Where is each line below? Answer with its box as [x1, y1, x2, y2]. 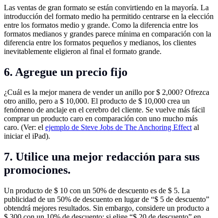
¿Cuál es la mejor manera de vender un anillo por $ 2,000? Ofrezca [4, 88, 209, 97]
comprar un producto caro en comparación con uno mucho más [4, 114, 198, 123]
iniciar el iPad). [4, 132, 50, 141]
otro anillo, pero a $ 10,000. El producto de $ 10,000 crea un [4, 97, 190, 106]
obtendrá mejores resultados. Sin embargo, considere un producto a [4, 204, 209, 213]
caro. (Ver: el [4, 123, 45, 132]
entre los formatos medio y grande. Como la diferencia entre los [4, 20, 198, 29]
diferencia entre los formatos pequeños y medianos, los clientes [4, 38, 196, 47]
